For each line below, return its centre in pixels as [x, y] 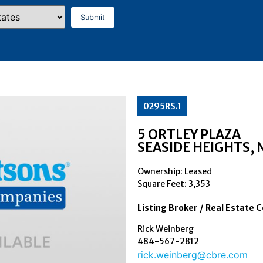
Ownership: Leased [175, 172]
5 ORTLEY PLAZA [189, 135]
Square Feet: [163, 184]
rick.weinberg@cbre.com [193, 254]
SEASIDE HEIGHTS [194, 148]
